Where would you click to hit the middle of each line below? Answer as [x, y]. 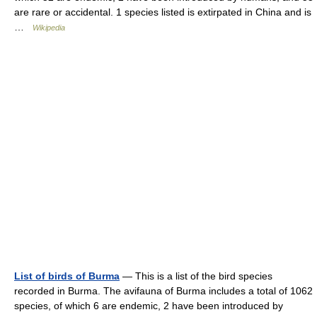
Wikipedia [49, 27]
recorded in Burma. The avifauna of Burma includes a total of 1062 [163, 290]
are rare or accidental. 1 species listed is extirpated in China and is [163, 12]
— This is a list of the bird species [196, 276]
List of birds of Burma [67, 276]
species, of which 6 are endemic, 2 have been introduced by [149, 305]
